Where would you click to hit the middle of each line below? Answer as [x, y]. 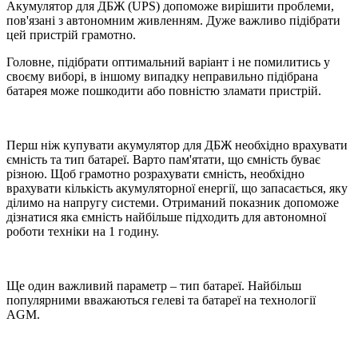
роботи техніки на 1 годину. [83, 232]
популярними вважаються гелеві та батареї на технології [161, 300]
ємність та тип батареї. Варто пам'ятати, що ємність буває [163, 160]
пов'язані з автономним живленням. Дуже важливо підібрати [173, 21]
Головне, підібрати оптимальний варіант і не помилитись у [168, 62]
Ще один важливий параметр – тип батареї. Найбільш [154, 286]
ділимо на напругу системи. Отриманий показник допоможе [173, 203]
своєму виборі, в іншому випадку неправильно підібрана [162, 77]
